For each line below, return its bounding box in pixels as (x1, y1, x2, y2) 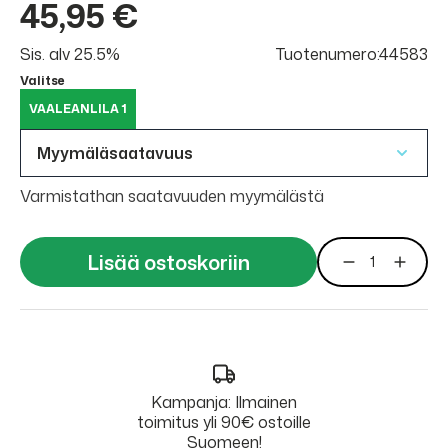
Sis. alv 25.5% (20, 43, 120, 65)
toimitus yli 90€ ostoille (137, 411, 311, 433)
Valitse (20, 72, 65, 89)
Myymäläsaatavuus (37, 142, 193, 164)
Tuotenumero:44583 (276, 43, 428, 65)
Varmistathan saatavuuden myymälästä (20, 185, 324, 207)
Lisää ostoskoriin (87, 248, 250, 276)
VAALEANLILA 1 (29, 100, 127, 117)
